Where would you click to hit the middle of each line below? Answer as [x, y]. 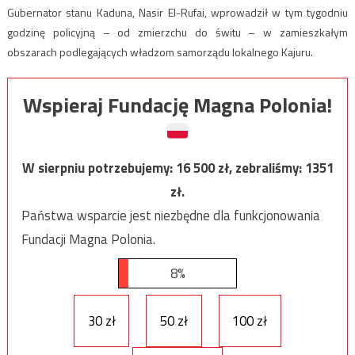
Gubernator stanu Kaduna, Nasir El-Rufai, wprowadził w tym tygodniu [177, 13]
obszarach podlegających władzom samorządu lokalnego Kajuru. [160, 52]
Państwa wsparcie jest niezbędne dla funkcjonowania [170, 216]
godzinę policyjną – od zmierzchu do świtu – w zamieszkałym [177, 32]
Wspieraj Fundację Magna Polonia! [177, 105]
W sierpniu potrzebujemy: [99, 168]
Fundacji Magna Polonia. [88, 240]
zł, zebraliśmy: [261, 168]
